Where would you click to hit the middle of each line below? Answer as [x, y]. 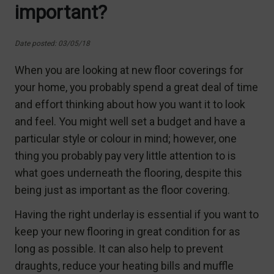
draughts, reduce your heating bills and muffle [124, 265]
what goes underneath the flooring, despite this [128, 172]
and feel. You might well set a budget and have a [130, 121]
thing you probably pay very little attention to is [125, 155]
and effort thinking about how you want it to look [130, 104]
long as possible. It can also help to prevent [119, 248]
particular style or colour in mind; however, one [126, 138]
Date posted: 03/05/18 [52, 43]
